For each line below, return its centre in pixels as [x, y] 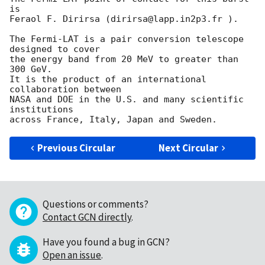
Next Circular [189, 148]
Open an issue [72, 255]
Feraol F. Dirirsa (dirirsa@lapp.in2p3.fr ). [124, 19]
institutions [41, 110]
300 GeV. [31, 70]
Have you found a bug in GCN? [106, 242]
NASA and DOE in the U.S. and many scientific [127, 100]
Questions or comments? [96, 204]
